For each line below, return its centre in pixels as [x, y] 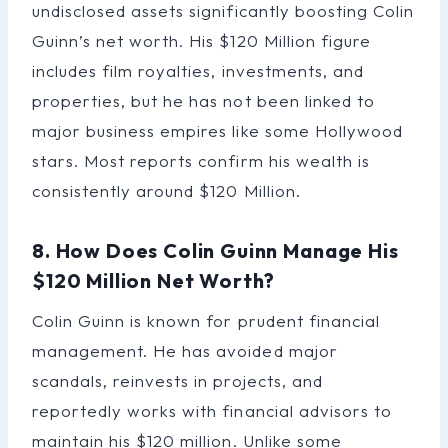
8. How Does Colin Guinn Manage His [215, 250]
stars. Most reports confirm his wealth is [201, 160]
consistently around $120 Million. [166, 190]
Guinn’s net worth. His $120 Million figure [201, 40]
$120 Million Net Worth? [154, 280]
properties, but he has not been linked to [203, 100]
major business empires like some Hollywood [217, 130]
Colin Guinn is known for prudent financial [206, 320]
